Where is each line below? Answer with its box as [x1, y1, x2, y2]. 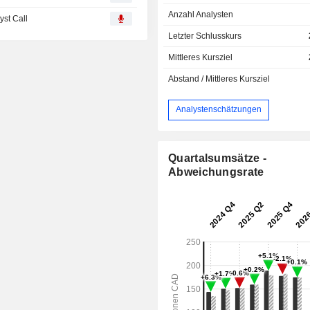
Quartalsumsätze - [168, 152, 267, 164]
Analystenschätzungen [176, 104, 262, 115]
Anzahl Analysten [168, 9, 234, 19]
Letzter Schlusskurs [168, 30, 242, 41]
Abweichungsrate [168, 165, 264, 178]
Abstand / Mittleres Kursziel [168, 73, 271, 84]
